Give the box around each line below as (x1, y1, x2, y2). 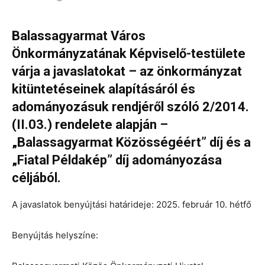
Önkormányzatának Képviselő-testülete (12, 46, 245, 61)
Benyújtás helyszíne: (12, 229, 98, 241)
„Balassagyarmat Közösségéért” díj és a (12, 134, 251, 150)
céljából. (12, 170, 61, 185)
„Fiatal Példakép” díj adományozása (12, 152, 222, 167)
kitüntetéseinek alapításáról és (12, 81, 195, 96)
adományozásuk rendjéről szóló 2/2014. (12, 99, 249, 114)
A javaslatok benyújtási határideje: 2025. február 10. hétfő (12, 198, 251, 210)
